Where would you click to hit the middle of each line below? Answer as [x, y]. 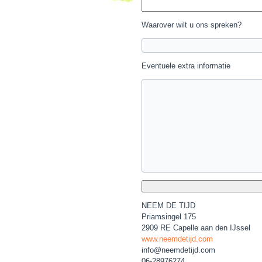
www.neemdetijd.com [177, 239]
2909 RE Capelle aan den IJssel [196, 228]
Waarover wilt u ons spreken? [192, 25]
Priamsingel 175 [169, 217]
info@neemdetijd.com [178, 250]
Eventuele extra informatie [186, 66]
